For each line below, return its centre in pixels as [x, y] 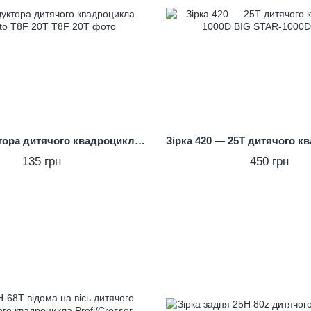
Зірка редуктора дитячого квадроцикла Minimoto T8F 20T [140, 140]
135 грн [41, 161]
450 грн [270, 161]
